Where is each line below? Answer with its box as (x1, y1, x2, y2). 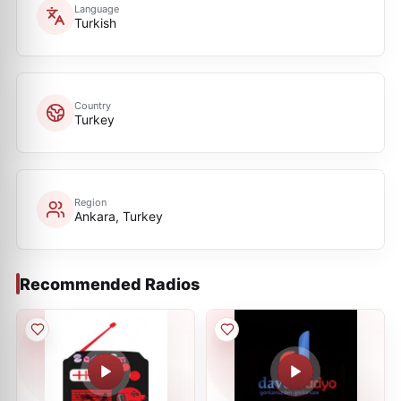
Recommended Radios (20, 274, 200, 294)
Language (74, 2, 119, 15)
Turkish (74, 14, 116, 30)
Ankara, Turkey (74, 208, 163, 224)
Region (74, 195, 107, 209)
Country (74, 98, 111, 112)
